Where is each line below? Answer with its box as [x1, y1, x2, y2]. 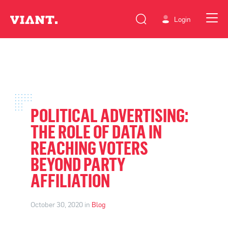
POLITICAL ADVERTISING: [31, 104, 188, 127]
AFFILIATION [31, 169, 110, 192]
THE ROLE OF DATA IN [31, 120, 162, 143]
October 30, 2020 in [31, 199, 92, 209]
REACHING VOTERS [31, 136, 148, 159]
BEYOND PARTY [31, 153, 125, 176]
